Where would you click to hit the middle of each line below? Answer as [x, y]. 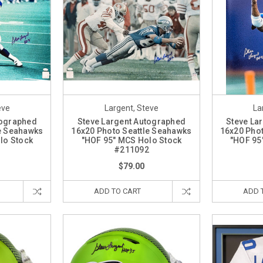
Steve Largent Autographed [131, 122]
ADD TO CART [118, 191]
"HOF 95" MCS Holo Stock [131, 141]
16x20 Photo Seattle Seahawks [131, 131]
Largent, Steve [131, 108]
